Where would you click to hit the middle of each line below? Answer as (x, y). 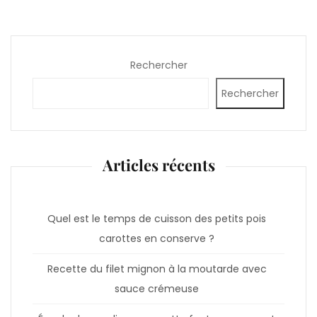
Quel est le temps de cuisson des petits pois (157, 218)
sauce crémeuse (157, 288)
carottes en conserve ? (157, 238)
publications (197, 13)
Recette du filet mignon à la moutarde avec (157, 269)
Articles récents (158, 165)
